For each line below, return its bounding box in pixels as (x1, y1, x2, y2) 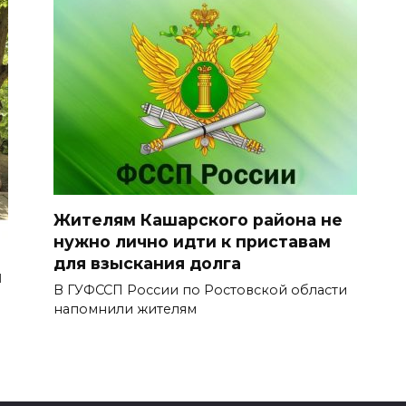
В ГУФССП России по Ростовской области (53, 282, 347, 299)
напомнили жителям (53, 301, 197, 318)
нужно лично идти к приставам (53, 232, 331, 252)
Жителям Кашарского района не (53, 210, 343, 230)
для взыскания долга (53, 254, 241, 274)
